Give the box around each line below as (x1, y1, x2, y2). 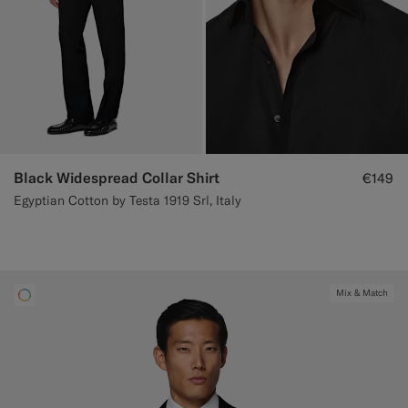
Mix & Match (336, 286, 388, 299)
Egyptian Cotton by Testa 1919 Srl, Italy (14, 191, 241, 209)
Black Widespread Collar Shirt (14, 168, 219, 187)
